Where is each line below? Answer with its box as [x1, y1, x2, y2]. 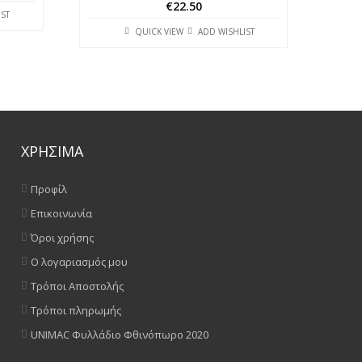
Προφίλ [31, 181, 68, 196]
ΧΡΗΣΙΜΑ [21, 141, 84, 161]
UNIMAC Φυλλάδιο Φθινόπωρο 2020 [31, 326, 209, 342]
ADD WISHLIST [197, 26, 255, 37]
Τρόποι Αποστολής [31, 278, 124, 293]
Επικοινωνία [31, 205, 93, 221]
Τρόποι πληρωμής [31, 302, 122, 318]
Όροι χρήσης [31, 229, 95, 245]
